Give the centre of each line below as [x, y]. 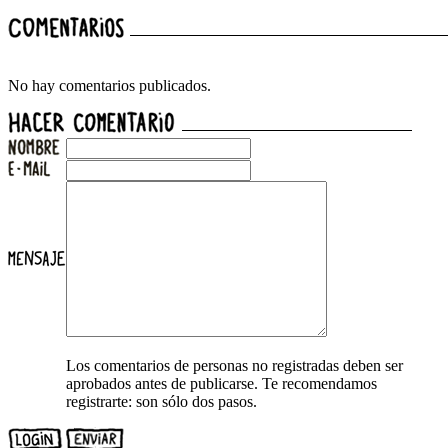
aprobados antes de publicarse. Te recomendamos [221, 384]
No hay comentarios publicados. [109, 86]
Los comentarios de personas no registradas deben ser [234, 366]
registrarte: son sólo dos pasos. [161, 402]
